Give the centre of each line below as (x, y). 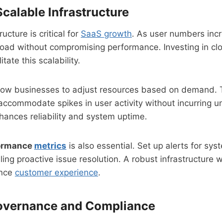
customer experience (56, 172)
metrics (50, 145)
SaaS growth (106, 33)
